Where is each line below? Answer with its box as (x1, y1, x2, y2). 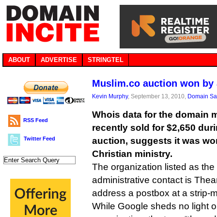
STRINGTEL (88, 56, 124, 63)
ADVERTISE (41, 56, 77, 63)
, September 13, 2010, (128, 93, 187, 99)
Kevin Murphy (92, 93, 128, 99)
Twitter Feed (24, 136, 55, 141)
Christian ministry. (92, 149, 172, 159)
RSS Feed (23, 117, 48, 123)
